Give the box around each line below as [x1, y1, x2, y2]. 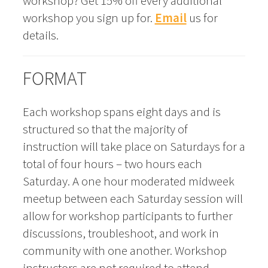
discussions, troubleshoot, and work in [22, 225, 219, 242]
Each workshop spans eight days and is [22, 103, 221, 120]
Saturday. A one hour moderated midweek [22, 173, 234, 190]
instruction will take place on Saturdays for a [22, 138, 245, 155]
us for [186, 10, 218, 26]
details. [22, 27, 59, 44]
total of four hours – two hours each [22, 156, 202, 172]
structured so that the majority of [22, 121, 188, 138]
